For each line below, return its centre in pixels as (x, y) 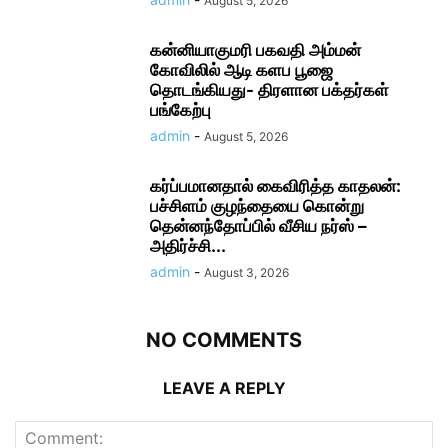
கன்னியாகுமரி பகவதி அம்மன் (255, 50)
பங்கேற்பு (180, 110)
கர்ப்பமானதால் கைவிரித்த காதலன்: (275, 186)
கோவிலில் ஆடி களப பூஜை (241, 70)
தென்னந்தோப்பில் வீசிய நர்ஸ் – (258, 226)
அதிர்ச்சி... (188, 246)
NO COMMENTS (224, 340)
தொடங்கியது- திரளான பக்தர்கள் (269, 90)
